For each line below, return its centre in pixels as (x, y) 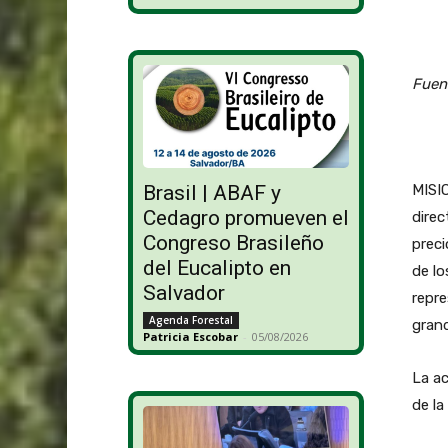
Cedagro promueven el (245, 218)
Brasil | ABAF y (211, 193)
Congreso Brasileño (233, 243)
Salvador (183, 293)
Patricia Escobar (190, 337)
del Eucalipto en (216, 268)
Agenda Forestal (190, 320)
